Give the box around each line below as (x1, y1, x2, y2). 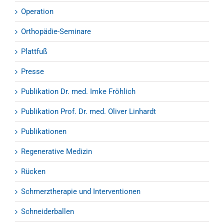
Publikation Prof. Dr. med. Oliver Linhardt (21, 107, 156, 116)
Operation (21, 7, 53, 16)
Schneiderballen (21, 207, 74, 216)
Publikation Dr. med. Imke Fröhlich (21, 87, 135, 96)
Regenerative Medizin (21, 147, 92, 156)
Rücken (21, 167, 45, 176)
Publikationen (21, 127, 66, 136)
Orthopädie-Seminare (21, 27, 91, 36)
